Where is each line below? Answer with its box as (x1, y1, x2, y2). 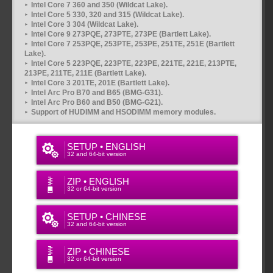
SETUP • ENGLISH (67, 142, 146, 152)
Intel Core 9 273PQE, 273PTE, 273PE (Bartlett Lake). (30, 29, 211, 38)
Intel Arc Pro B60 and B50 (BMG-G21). (30, 97, 163, 107)
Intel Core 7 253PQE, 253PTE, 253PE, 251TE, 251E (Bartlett (30, 39, 235, 48)
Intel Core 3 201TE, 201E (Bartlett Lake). (30, 78, 169, 87)
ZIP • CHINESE (67, 246, 130, 257)
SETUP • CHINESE (67, 211, 146, 222)
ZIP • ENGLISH (67, 177, 129, 187)
